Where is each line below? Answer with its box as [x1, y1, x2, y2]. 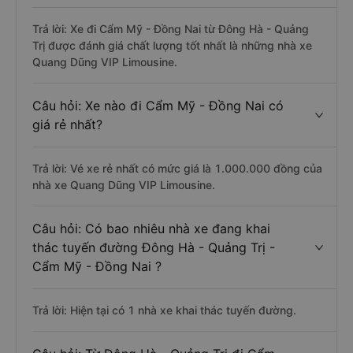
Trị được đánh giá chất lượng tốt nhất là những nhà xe [32, 39, 312, 52]
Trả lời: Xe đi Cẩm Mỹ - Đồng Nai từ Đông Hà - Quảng [32, 22, 309, 35]
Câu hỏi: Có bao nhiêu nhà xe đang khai [32, 221, 270, 236]
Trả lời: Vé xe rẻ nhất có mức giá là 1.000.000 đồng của [32, 162, 322, 175]
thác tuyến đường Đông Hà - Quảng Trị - [32, 240, 275, 255]
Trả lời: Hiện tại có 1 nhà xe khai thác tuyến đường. [32, 303, 296, 317]
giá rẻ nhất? [32, 117, 102, 132]
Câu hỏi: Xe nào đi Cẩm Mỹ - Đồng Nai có [32, 98, 284, 113]
